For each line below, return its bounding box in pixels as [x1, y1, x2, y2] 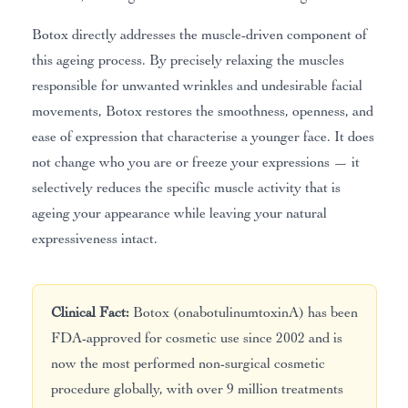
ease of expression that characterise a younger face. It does [31, 128, 374, 146]
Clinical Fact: [50, 304, 129, 321]
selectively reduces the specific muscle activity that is [31, 179, 341, 197]
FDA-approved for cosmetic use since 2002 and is [50, 330, 342, 347]
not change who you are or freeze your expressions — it [31, 154, 360, 171]
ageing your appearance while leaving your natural [31, 205, 327, 222]
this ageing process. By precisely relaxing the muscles [31, 52, 344, 69]
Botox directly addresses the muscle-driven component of [31, 26, 367, 44]
